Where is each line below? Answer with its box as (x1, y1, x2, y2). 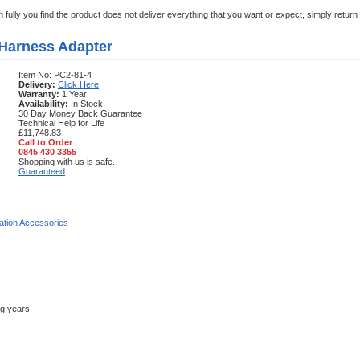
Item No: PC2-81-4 (18, 70, 92, 80)
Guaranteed (18, 166, 65, 176)
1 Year (59, 89, 87, 99)
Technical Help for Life (18, 118, 104, 128)
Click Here (58, 80, 99, 89)
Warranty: (18, 89, 59, 99)
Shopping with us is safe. (18, 157, 115, 166)
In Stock (68, 99, 103, 108)
